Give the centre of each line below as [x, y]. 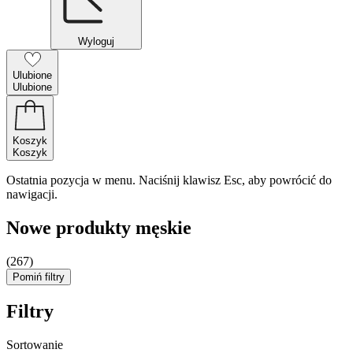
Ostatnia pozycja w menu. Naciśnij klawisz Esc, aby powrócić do [169, 180]
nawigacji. [32, 194]
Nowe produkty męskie [99, 227]
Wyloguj [96, 41]
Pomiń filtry [39, 277]
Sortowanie [35, 344]
